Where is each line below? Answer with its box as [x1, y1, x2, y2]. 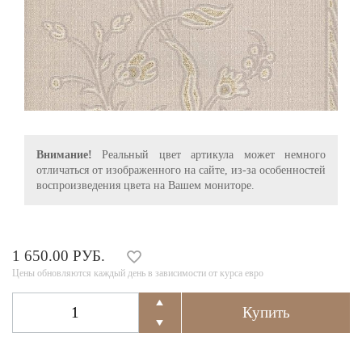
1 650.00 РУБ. [12, 246, 105, 264]
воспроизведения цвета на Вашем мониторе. [36, 179, 255, 192]
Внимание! [36, 148, 92, 161]
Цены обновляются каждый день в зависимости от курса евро [12, 267, 263, 279]
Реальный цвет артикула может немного [92, 148, 326, 161]
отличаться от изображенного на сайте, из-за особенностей [36, 163, 326, 176]
